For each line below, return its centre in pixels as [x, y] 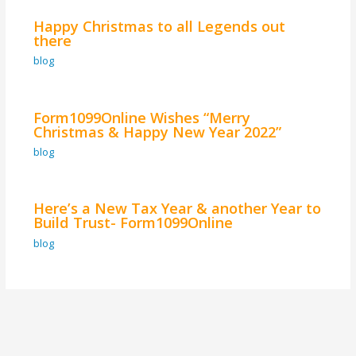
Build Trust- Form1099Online [133, 223]
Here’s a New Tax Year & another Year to [177, 209]
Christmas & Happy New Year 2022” [157, 132]
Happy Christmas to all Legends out [159, 26]
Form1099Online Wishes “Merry [141, 117]
